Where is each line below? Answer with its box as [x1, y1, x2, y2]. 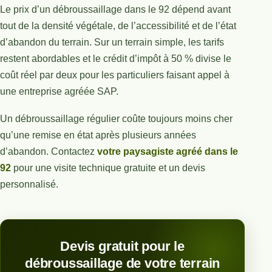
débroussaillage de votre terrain [25, 255, 220, 271]
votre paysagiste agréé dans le [97, 146, 238, 157]
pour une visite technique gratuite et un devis [11, 162, 205, 173]
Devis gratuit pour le [60, 238, 185, 254]
